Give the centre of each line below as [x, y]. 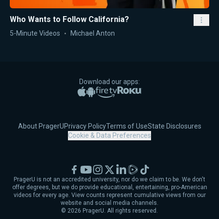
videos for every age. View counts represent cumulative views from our [109, 195]
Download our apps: [109, 82]
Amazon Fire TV [142, 90]
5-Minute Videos [35, 33]
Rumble [143, 167]
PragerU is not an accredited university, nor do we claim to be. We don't [109, 180]
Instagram [111, 167]
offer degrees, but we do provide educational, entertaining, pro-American [109, 187]
